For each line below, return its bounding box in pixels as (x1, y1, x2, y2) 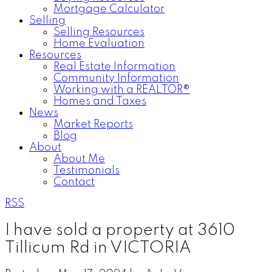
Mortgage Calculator (53, 4, 165, 15)
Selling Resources (53, 27, 144, 38)
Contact (53, 177, 95, 188)
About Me (53, 154, 105, 165)
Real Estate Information (53, 61, 175, 72)
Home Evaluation (53, 38, 144, 49)
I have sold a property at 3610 (5, 222, 235, 239)
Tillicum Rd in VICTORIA (5, 239, 191, 256)
